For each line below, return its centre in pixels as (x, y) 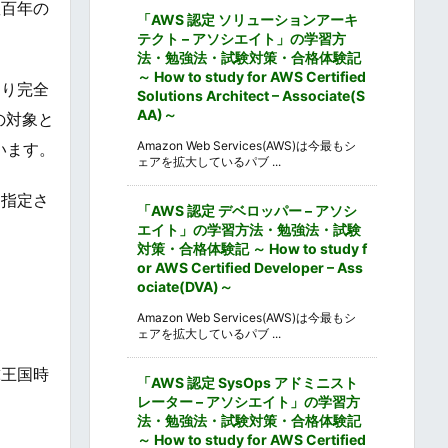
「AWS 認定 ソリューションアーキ (247, 19)
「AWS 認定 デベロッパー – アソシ (247, 210)
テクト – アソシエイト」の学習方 (241, 38)
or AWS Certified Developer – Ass (250, 267)
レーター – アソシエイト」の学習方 (248, 401)
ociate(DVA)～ (185, 286)
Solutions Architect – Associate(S (251, 95)
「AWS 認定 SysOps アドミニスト (247, 382)
